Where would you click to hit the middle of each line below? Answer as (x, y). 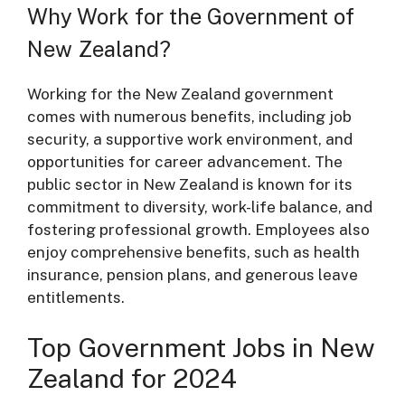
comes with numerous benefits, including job (189, 117)
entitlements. (76, 297)
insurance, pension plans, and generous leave (193, 275)
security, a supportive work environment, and (190, 139)
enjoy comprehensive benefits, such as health (193, 252)
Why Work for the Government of (191, 16)
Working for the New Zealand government (180, 94)
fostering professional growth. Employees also (198, 230)
